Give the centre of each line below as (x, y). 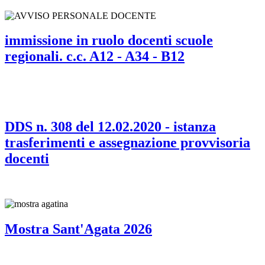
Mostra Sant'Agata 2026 (78, 229)
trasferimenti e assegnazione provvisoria (127, 143)
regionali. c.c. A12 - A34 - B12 (95, 56)
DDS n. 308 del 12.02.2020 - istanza (110, 127)
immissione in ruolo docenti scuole (109, 41)
